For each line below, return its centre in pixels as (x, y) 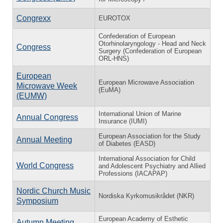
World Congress (45, 165)
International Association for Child (147, 158)
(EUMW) (32, 96)
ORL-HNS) (114, 58)
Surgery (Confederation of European (150, 51)
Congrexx (34, 18)
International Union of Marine (140, 113)
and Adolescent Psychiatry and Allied (152, 166)
